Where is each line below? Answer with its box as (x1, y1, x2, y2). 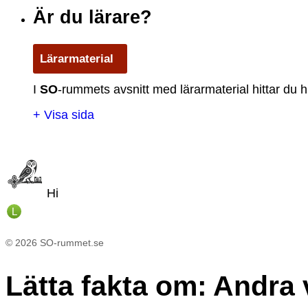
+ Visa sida (33, 107, 94, 122)
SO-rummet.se (37, 237, 104, 249)
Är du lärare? (33, 7, 152, 28)
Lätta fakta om (5, 270, 197, 302)
